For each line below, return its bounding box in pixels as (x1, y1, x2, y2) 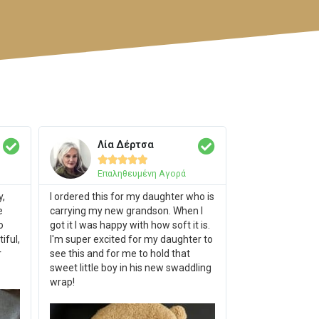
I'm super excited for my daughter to (50, 233, 214, 245)
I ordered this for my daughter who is (50, 190, 215, 202)
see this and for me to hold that (50, 247, 191, 259)
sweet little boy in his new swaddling (50, 261, 212, 273)
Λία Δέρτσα (98, 138, 155, 150)
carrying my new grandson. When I (50, 204, 204, 216)
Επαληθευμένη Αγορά (98, 167, 187, 179)
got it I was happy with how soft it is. (50, 219, 211, 231)
